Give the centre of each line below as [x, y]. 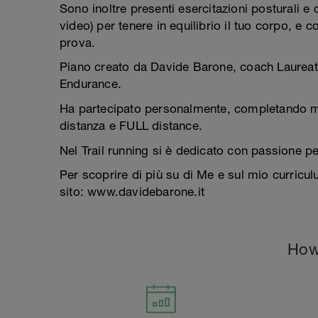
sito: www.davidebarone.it [132, 192]
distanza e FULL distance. [131, 126]
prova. [78, 43]
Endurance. [91, 84]
